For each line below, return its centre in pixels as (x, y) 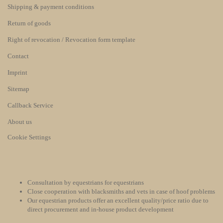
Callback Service (30, 105)
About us (20, 122)
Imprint (17, 72)
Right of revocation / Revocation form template (71, 40)
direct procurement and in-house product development (101, 209)
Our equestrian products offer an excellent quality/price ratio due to (118, 200)
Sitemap (18, 89)
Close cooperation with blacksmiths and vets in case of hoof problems (121, 191)
